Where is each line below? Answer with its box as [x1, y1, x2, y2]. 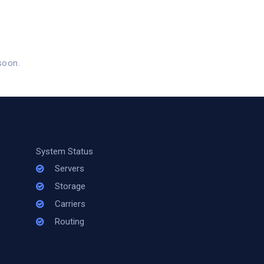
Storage [54, 181, 85, 192]
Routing [54, 216, 84, 227]
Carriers [54, 199, 85, 209]
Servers [54, 163, 84, 174]
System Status [35, 146, 93, 157]
